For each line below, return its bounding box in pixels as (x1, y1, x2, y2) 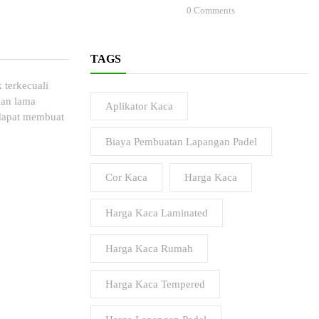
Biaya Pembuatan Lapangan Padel (105, 136, 257, 147)
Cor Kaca (105, 172, 147, 183)
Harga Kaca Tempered (105, 278, 205, 290)
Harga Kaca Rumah (105, 243, 193, 254)
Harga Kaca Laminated (105, 207, 208, 219)
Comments (192, 5, 235, 16)
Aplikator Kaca (105, 100, 173, 112)
